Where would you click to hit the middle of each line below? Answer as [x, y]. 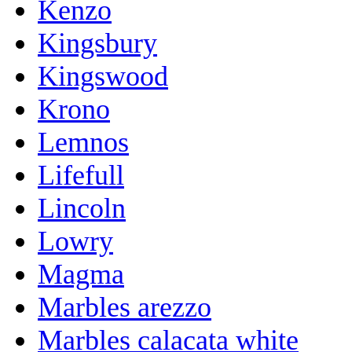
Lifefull [81, 175]
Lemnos [83, 142]
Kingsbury [97, 43]
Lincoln [82, 208]
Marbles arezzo [125, 307]
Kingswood [103, 76]
